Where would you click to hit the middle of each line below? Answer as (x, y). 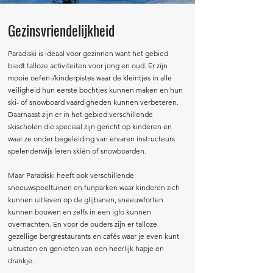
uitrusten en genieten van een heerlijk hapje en (86, 248)
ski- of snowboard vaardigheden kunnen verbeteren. (93, 102)
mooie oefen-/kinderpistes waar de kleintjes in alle (90, 78)
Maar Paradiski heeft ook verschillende (71, 175)
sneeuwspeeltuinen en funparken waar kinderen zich (94, 187)
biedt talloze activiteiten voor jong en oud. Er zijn (88, 66)
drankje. (21, 261)
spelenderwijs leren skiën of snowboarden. (77, 151)
